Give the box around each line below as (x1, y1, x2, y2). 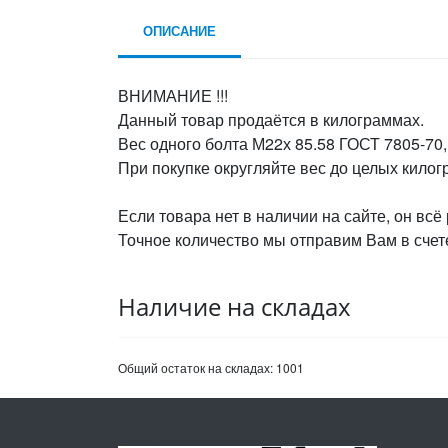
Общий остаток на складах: (118, 359, 276, 376)
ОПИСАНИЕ (143, 21, 216, 40)
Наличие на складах (118, 290, 351, 323)
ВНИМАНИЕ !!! (118, 84, 228, 107)
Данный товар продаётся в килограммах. (118, 108, 424, 131)
